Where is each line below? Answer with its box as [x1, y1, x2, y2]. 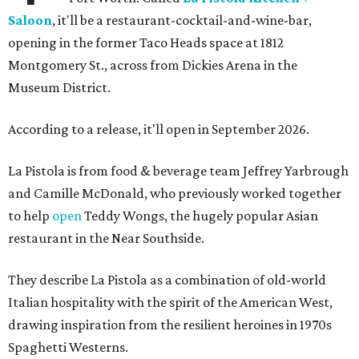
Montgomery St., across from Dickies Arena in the [8, 57, 297, 74]
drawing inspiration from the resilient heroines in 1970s [8, 317, 332, 333]
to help [8, 208, 52, 224]
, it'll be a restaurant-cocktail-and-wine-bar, [52, 12, 312, 29]
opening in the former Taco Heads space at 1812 [8, 34, 284, 51]
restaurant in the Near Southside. [8, 230, 204, 247]
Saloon [8, 12, 52, 29]
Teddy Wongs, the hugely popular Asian [82, 208, 318, 224]
